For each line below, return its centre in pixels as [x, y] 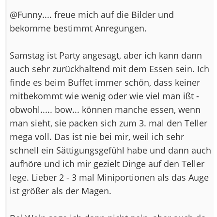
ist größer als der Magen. [61, 191]
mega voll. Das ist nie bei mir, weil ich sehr [97, 136]
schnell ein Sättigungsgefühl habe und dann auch [110, 150]
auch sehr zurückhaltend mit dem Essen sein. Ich [109, 69]
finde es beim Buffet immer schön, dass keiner [105, 82]
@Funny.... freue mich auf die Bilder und [92, 14]
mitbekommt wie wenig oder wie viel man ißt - [104, 96]
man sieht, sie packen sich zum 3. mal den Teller [108, 123]
